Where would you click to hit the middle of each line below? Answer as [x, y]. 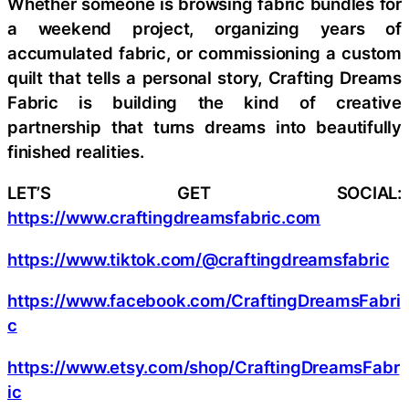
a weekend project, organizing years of [204, 28]
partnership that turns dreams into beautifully [204, 126]
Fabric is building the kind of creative [204, 102]
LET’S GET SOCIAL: [204, 193]
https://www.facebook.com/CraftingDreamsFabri [204, 300]
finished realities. [76, 151]
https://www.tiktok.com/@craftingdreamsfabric [199, 259]
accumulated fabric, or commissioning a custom [204, 52]
